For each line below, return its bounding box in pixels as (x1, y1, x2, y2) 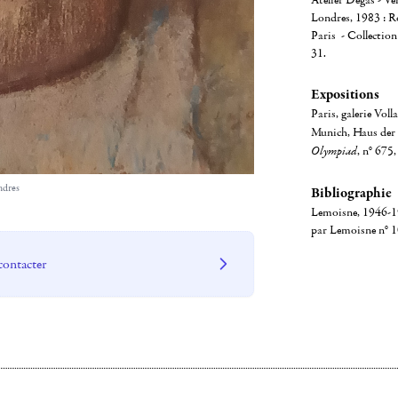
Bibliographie (310, 184, 392, 202)
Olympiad (310, 143, 357, 160)
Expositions (310, 85, 379, 103)
